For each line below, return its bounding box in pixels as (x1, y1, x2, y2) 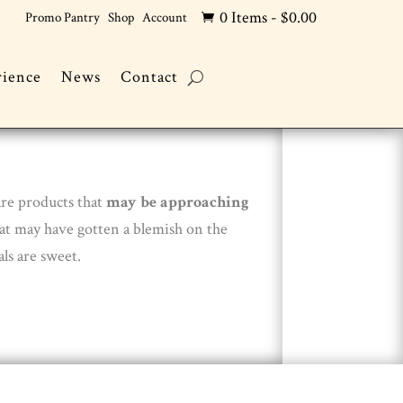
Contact (120, 67, 178, 88)
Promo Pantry (25, 9, 101, 26)
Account (142, 9, 188, 26)
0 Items (219, 7, 267, 28)
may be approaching (106, 192, 249, 213)
